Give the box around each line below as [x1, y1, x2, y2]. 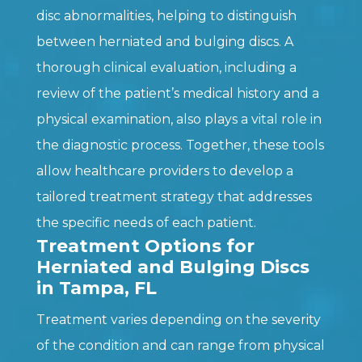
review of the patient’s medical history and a [36, 85, 319, 101]
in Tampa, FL [36, 276, 157, 299]
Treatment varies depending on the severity [36, 311, 321, 327]
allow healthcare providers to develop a [36, 162, 293, 179]
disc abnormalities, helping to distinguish [36, 7, 297, 23]
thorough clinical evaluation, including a [36, 59, 297, 75]
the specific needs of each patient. [36, 214, 256, 230]
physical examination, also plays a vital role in [36, 111, 322, 127]
